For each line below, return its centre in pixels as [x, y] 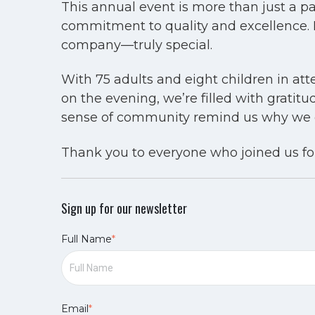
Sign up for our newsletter [124, 208]
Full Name [86, 239]
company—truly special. [137, 45]
